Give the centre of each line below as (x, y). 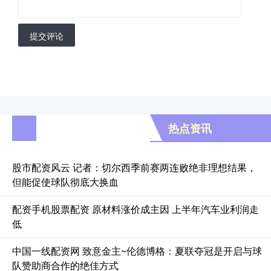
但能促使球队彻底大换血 (65, 181)
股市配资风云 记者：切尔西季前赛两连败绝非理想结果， (134, 167)
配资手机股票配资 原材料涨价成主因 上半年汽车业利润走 (135, 209)
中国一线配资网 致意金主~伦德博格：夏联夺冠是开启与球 (137, 250)
